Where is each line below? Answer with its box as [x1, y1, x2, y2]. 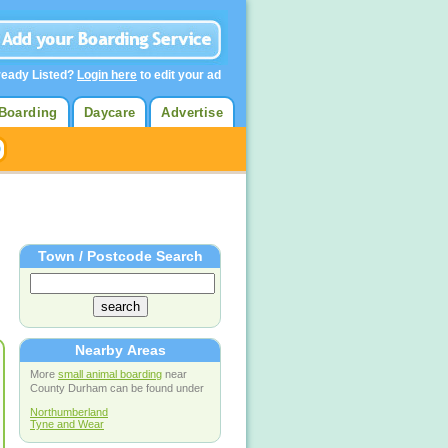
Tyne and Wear [30, 418, 104, 431]
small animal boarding [58, 368, 162, 380]
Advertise [161, 105, 223, 120]
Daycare [83, 105, 136, 120]
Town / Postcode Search [37, 249, 203, 264]
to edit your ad [137, 68, 221, 82]
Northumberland [30, 406, 108, 419]
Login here [77, 68, 137, 82]
